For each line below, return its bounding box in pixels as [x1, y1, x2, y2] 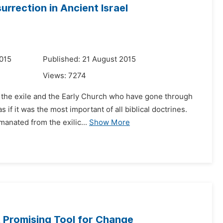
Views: [43, 71, 68, 80]
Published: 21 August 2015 [43, 55, 136, 64]
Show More [89, 118, 130, 127]
